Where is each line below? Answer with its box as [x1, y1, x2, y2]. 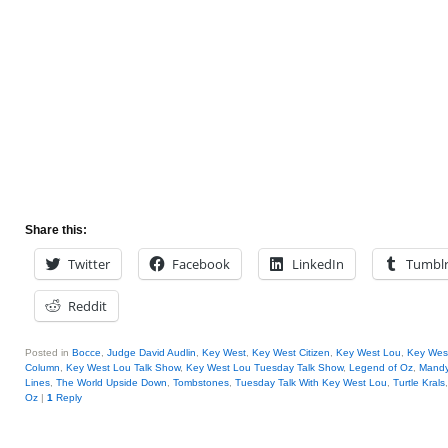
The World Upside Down [56, 377, 167, 388]
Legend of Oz [349, 362, 413, 373]
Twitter [68, 255, 110, 273]
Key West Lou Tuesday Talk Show [186, 362, 343, 373]
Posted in [25, 347, 69, 358]
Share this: [25, 223, 87, 237]
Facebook [172, 255, 230, 273]
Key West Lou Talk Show [66, 362, 180, 373]
